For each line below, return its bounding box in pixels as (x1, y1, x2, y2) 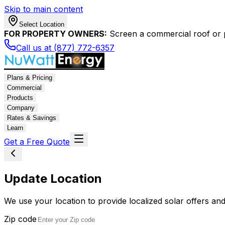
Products (7, 94, 33, 101)
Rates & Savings (7, 114, 56, 122)
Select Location (19, 21, 64, 28)
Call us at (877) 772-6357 (16, 43, 115, 53)
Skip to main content (4, 4, 83, 14)
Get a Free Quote (4, 137, 70, 147)
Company (7, 104, 35, 111)
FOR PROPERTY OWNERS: (4, 29, 107, 39)
